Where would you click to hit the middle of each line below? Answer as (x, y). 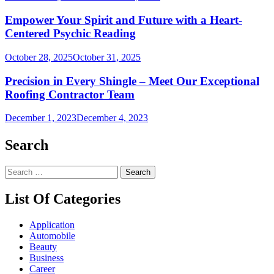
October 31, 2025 (107, 57)
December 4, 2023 (112, 118)
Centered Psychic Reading (70, 34)
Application (52, 224)
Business (46, 257)
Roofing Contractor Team (70, 94)
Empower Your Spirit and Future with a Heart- (124, 20)
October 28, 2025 (39, 57)
